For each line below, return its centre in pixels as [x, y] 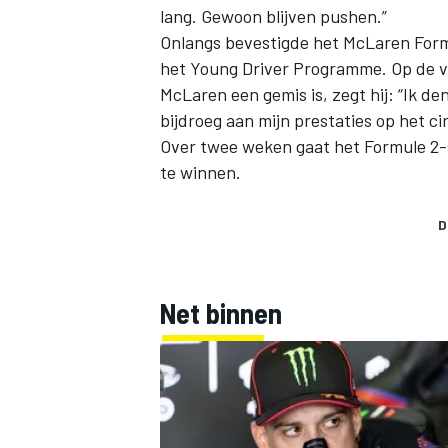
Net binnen [221, 313]
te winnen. [200, 172]
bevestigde [267, 42]
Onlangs [192, 42]
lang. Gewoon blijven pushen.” [273, 16]
